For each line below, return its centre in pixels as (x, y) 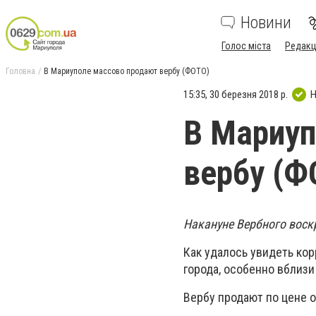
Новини (266, 23)
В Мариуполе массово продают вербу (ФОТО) (127, 71)
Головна (20, 71)
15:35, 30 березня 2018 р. (236, 94)
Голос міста (246, 46)
